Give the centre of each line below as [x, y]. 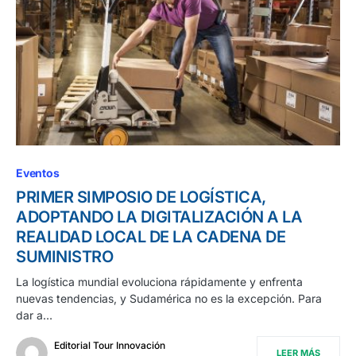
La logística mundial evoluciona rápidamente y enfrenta [159, 282]
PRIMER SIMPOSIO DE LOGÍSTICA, [141, 197]
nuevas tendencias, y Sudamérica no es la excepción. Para [169, 299]
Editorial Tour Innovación [110, 346]
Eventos [38, 173]
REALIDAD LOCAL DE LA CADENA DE [151, 237]
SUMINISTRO [64, 257]
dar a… [34, 315]
